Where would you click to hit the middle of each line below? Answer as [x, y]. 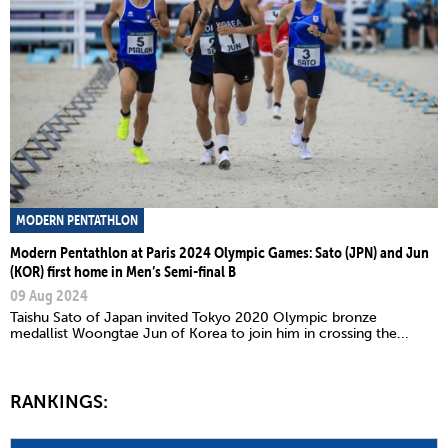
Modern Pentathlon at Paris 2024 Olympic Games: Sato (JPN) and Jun [219, 251]
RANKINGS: [61, 401]
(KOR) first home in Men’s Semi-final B [123, 270]
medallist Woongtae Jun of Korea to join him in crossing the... [209, 333]
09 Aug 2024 [49, 294]
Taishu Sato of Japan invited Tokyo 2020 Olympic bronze [193, 317]
